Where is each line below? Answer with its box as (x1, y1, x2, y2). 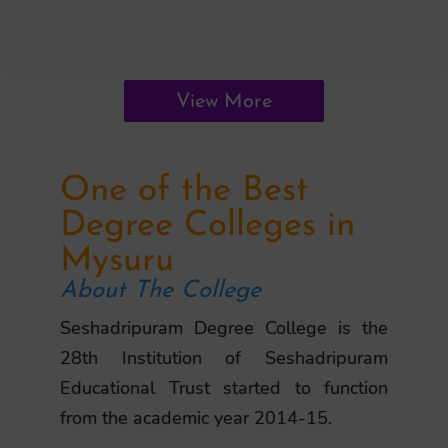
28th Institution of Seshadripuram (60, 346, 388, 370)
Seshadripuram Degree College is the (60, 316, 388, 340)
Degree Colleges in (60, 209, 355, 244)
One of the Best (60, 174, 309, 209)
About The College (60, 279, 261, 303)
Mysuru (60, 244, 174, 279)
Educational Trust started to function (60, 376, 388, 400)
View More (176, 92, 272, 112)
